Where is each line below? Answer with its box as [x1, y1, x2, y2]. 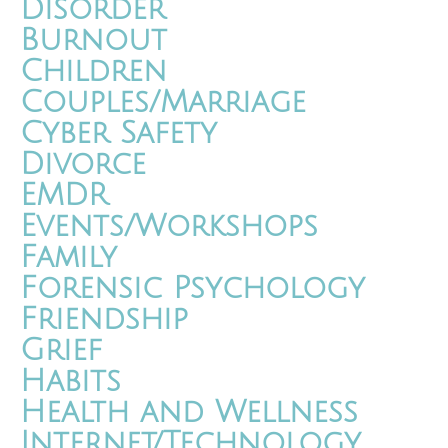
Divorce [20, 148, 146, 182]
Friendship [20, 303, 188, 337]
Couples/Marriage [20, 86, 306, 120]
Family [20, 241, 117, 275]
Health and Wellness [20, 396, 358, 430]
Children [20, 55, 167, 89]
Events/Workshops [20, 210, 318, 244]
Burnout [20, 24, 167, 58]
